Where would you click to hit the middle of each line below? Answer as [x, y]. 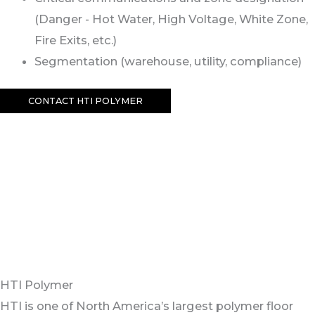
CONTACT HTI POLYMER [85, 101]
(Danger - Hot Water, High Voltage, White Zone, [172, 19]
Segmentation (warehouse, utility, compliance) [168, 62]
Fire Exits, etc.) [76, 40]
